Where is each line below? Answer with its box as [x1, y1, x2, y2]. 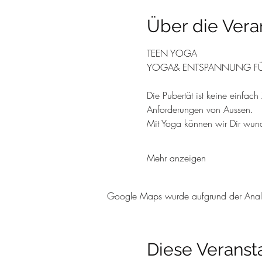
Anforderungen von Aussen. [146, 103, 253, 116]
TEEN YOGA [146, 47, 197, 60]
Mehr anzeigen [146, 151, 206, 164]
